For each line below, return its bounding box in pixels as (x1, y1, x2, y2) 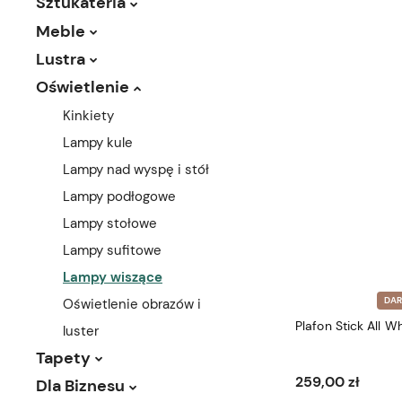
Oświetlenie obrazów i (63, 294, 201, 313)
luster (63, 321, 99, 340)
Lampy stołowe (63, 214, 157, 232)
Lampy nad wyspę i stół (63, 160, 209, 179)
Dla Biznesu (36, 375, 125, 398)
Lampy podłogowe (63, 187, 176, 205)
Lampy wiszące (63, 267, 162, 286)
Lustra (36, 48, 85, 70)
